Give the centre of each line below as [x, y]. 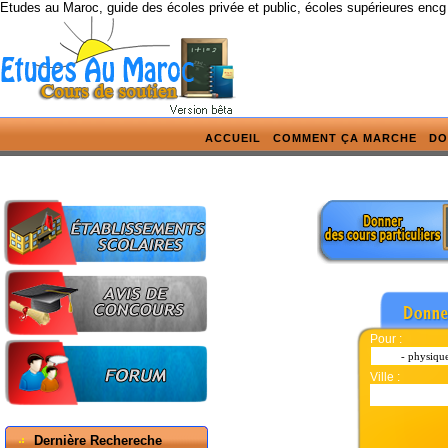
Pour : [385, 339]
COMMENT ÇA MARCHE [345, 138]
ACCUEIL [233, 138]
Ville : [384, 377]
